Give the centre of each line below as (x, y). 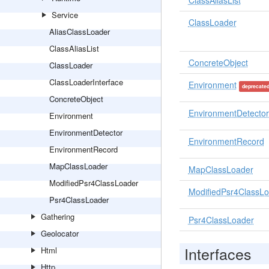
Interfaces (218, 253)
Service (65, 15)
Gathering (58, 216)
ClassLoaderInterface (86, 82)
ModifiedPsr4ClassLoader (94, 183)
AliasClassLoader (80, 32)
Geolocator (60, 233)
